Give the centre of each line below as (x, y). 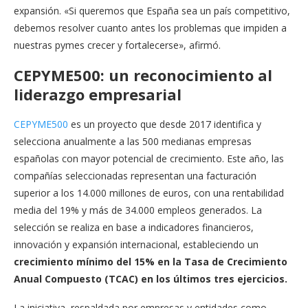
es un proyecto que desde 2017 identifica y (165, 124)
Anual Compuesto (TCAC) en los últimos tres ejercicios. (151, 278)
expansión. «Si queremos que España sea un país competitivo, (152, 10)
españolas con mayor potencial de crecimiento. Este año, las (149, 158)
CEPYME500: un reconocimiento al (143, 75)
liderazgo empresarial (98, 94)
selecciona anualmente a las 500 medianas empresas (133, 141)
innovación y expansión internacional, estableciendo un (136, 244)
